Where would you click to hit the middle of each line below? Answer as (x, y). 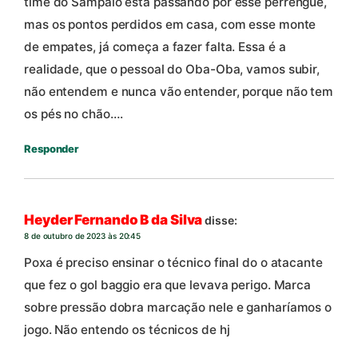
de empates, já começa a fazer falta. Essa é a (155, 47)
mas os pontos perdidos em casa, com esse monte (170, 25)
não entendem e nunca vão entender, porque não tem (179, 92)
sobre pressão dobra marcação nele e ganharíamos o (178, 308)
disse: (221, 220)
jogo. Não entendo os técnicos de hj (127, 330)
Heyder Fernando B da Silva (113, 219)
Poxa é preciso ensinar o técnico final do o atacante (173, 263)
